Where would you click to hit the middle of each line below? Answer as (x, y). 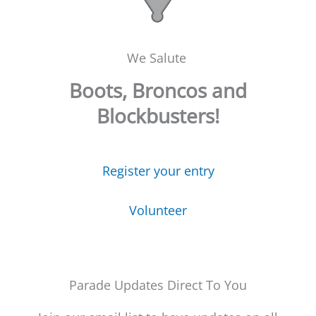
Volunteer (158, 210)
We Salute (158, 58)
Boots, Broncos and (158, 90)
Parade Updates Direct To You (158, 285)
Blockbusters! (158, 116)
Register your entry (158, 171)
